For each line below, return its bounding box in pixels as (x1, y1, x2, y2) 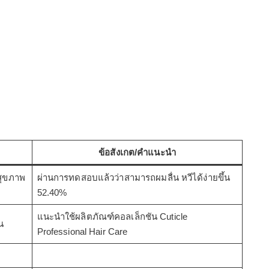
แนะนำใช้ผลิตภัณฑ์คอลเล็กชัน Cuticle (37, 211, 187, 222)
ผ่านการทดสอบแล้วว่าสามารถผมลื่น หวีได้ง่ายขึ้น (37, 172, 230, 183)
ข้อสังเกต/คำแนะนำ (98, 147, 176, 158)
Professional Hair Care (37, 226, 128, 237)
